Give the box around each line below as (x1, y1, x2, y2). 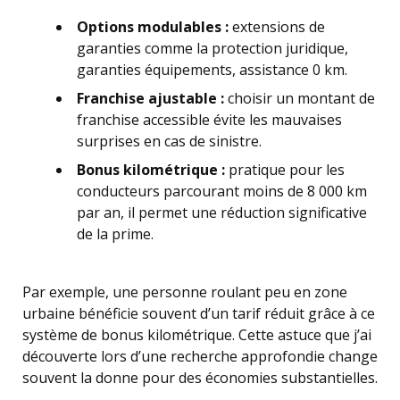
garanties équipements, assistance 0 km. (77, 60, 347, 79)
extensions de (229, 17, 325, 37)
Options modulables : (77, 17, 229, 37)
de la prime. (77, 224, 154, 244)
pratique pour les (225, 160, 345, 179)
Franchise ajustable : (77, 88, 224, 108)
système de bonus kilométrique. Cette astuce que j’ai (22, 325, 371, 345)
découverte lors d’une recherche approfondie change (22, 346, 378, 366)
